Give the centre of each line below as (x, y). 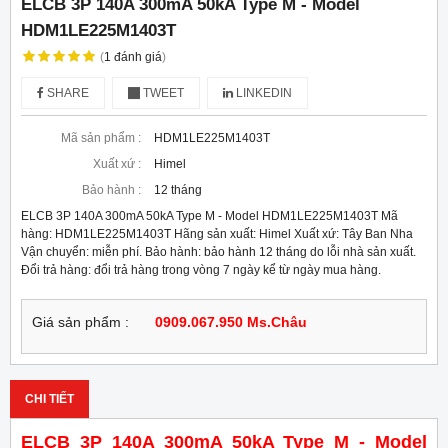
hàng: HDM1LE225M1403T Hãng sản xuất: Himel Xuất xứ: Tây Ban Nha (217, 234)
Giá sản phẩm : (80, 323)
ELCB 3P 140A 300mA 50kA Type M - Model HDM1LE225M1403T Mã (209, 216)
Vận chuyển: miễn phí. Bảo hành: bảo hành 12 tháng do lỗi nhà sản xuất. (218, 252)
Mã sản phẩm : (101, 138)
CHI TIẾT (49, 399)
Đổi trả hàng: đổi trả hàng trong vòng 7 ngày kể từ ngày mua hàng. (201, 270)
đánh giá (137, 57)
